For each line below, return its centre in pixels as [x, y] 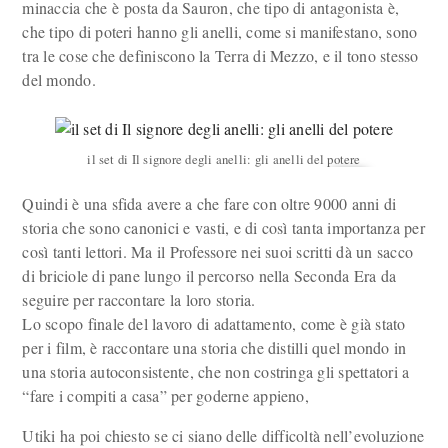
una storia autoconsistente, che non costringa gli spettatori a [216, 371]
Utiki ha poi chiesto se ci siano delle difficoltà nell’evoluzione [223, 435]
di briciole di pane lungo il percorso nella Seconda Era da [209, 275]
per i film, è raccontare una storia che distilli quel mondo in [214, 347]
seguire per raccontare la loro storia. [139, 299]
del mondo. [59, 79]
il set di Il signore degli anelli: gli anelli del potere [224, 159]
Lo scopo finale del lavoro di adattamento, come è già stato [214, 323]
